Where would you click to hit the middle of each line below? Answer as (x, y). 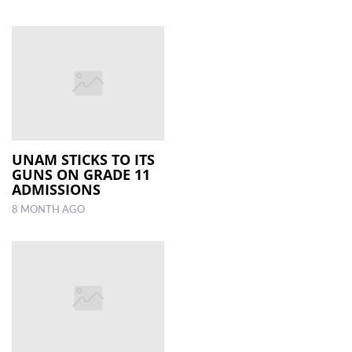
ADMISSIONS (56, 189)
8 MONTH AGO (48, 209)
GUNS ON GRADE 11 (81, 174)
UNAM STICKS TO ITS (83, 159)
